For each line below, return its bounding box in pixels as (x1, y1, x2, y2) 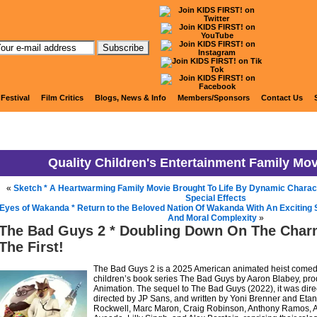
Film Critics (41, 93, 83, 102)
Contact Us (261, 93, 303, 102)
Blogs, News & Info (95, 93, 166, 102)
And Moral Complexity (167, 213, 257, 223)
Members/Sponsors (178, 93, 250, 102)
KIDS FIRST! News (66, 54, 253, 78)
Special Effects (185, 193, 246, 203)
